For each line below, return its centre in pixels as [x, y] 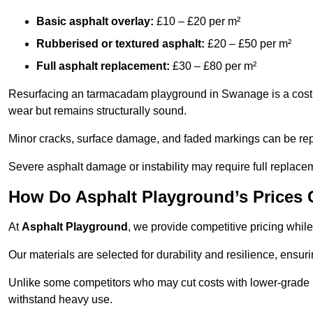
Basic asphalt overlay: [95, 22]
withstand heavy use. [60, 300]
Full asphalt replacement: [103, 66]
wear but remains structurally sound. [97, 111]
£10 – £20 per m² [197, 22]
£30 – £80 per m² [213, 66]
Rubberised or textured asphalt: [121, 44]
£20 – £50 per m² [248, 44]
